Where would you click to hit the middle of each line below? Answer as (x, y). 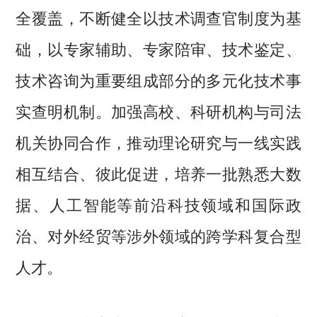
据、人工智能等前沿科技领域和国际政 (158, 203)
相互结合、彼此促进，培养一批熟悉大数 (158, 172)
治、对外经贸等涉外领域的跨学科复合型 (158, 235)
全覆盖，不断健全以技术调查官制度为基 (158, 17)
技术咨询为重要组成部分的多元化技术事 (158, 79)
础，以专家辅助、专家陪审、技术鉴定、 (158, 48)
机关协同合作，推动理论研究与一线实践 (158, 141)
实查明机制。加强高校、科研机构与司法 (158, 110)
